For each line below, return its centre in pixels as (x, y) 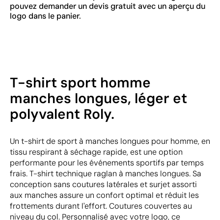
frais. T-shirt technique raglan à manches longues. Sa (106, 174)
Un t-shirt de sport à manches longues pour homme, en (110, 141)
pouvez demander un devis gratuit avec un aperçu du (108, 6)
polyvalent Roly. (62, 114)
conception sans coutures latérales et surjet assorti (103, 184)
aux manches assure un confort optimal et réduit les (104, 195)
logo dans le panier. (45, 16)
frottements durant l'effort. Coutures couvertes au (101, 206)
